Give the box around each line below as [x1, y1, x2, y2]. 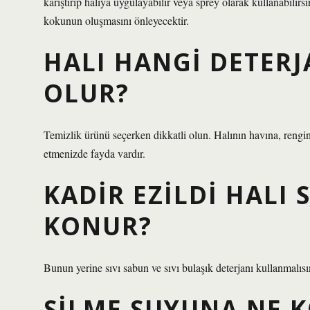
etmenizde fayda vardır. [44, 146, 145, 161]
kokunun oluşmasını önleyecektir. [44, 13, 189, 28]
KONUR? [44, 209, 152, 242]
